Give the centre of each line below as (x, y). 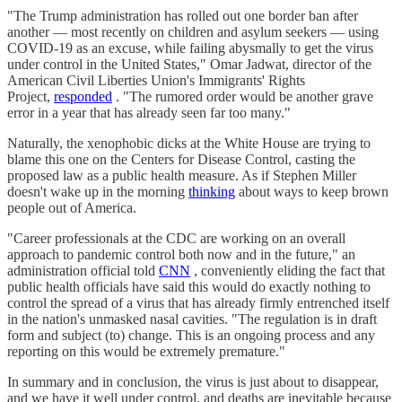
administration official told (83, 270)
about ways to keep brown (312, 191)
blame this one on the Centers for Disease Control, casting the (181, 159)
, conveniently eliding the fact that (288, 270)
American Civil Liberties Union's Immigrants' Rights (156, 80)
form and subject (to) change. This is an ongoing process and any (191, 335)
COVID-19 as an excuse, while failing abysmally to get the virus (190, 48)
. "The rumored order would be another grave (243, 96)
